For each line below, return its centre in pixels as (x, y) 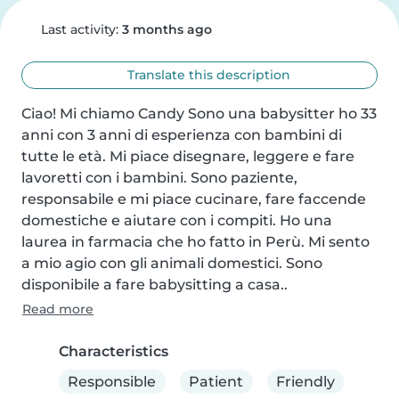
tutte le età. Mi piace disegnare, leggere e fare (188, 156)
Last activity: (79, 29)
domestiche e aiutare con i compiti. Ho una (177, 220)
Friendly (305, 381)
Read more (58, 309)
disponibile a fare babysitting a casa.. (155, 285)
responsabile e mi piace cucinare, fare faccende (194, 199)
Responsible (112, 381)
